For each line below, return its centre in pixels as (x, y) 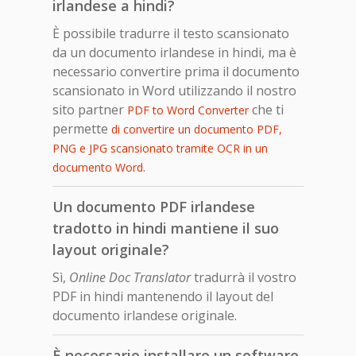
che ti (266, 109)
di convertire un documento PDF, (197, 129)
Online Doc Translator (130, 277)
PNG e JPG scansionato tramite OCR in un (160, 148)
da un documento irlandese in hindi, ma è (174, 52)
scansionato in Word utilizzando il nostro (174, 90)
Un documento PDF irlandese (154, 206)
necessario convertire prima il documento (176, 71)
